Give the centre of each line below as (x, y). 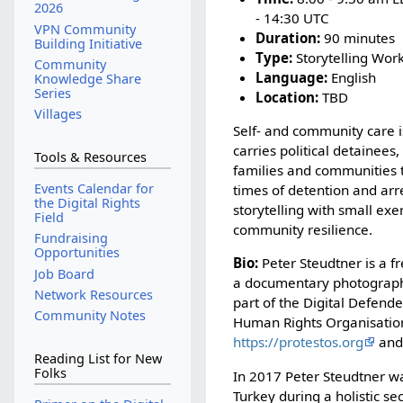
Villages (58, 114)
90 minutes (357, 37)
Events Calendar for (94, 189)
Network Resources (93, 294)
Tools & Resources (90, 157)
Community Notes (90, 315)
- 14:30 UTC (292, 18)
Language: (291, 77)
